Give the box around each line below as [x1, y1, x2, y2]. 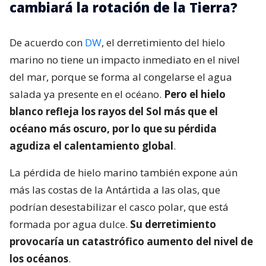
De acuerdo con [9, 35, 85, 49]
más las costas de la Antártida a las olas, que [9, 182, 220, 197]
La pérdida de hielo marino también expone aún [9, 165, 237, 179]
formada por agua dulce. [9, 217, 128, 231]
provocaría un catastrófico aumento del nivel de [9, 234, 253, 248]
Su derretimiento [128, 217, 216, 231]
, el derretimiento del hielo [102, 35, 225, 49]
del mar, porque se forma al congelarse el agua [9, 69, 232, 84]
